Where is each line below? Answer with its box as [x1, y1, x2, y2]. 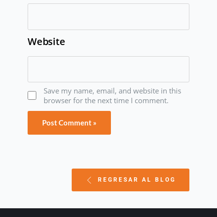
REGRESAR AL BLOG [98, 176, 176, 184]
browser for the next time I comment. [43, 95, 169, 106]
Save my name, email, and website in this [43, 86, 181, 96]
